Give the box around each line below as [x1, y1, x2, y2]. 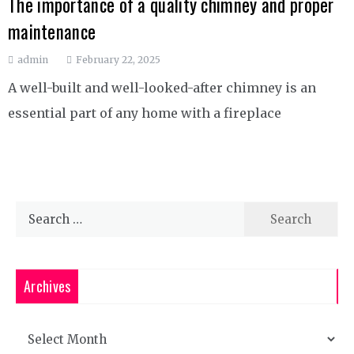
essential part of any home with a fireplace [8, 104, 281, 121]
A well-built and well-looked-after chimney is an [8, 79, 316, 96]
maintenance [8, 17, 96, 45]
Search [15, 202, 56, 218]
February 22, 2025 [76, 53, 160, 66]
